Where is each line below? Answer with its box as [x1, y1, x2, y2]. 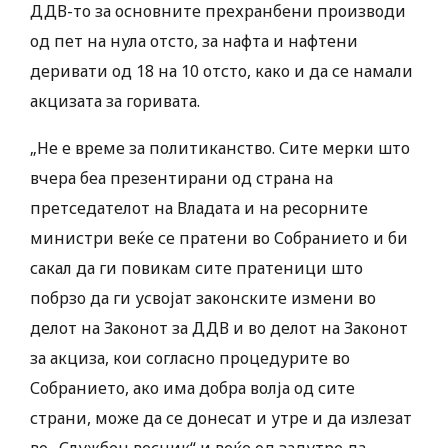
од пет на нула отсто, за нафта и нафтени [30, 30, 358, 53]
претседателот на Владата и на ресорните [30, 197, 368, 220]
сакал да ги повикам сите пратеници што [30, 257, 363, 280]
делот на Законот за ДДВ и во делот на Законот [30, 317, 408, 340]
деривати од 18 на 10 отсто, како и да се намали [30, 60, 413, 83]
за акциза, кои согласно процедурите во [30, 347, 350, 370]
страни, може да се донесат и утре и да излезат [30, 407, 412, 430]
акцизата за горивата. [30, 90, 200, 113]
